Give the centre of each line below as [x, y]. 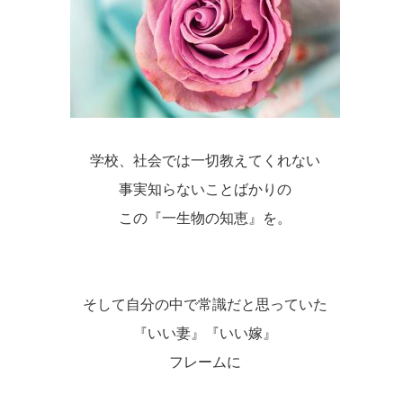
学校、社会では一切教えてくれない [205, 160]
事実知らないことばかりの [205, 189]
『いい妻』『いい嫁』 [205, 333]
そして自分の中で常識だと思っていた [205, 304]
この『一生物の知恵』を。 [205, 218]
